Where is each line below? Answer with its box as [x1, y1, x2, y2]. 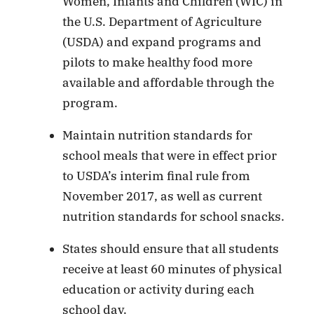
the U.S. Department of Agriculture [62, 14, 262, 30]
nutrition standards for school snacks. [62, 209, 285, 225]
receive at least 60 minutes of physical [62, 261, 282, 278]
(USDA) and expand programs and [62, 34, 262, 50]
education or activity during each [62, 282, 255, 298]
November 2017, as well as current [62, 189, 263, 205]
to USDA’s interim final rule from [62, 168, 251, 184]
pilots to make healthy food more [62, 55, 253, 71]
